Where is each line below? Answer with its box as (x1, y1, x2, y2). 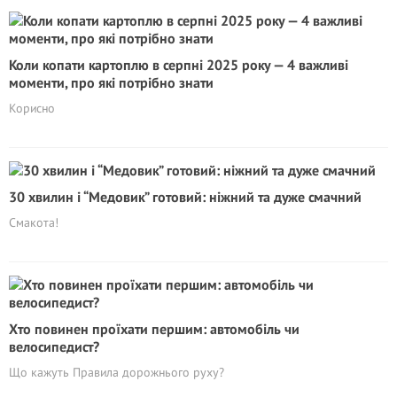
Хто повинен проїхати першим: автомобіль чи (9, 320, 300, 338)
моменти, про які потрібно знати (9, 74, 214, 91)
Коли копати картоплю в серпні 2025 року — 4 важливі (9, 56, 348, 74)
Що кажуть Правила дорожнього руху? (9, 364, 224, 380)
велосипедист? (9, 338, 99, 355)
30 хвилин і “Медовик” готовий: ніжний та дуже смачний (9, 188, 362, 206)
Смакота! (9, 214, 58, 230)
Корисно (9, 100, 55, 116)
